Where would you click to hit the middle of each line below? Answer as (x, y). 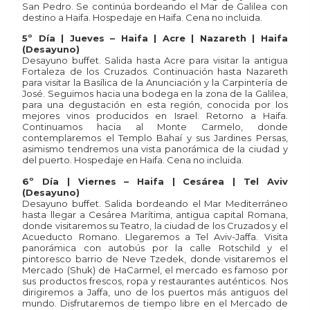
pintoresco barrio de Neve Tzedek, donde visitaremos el (155, 258)
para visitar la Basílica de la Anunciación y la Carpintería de (155, 83)
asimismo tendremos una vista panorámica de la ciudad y (155, 149)
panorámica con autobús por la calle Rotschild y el (155, 247)
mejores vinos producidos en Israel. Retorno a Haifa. (155, 116)
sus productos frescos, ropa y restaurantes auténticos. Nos (155, 281)
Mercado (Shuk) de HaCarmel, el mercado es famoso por (155, 270)
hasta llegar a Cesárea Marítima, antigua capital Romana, (155, 214)
